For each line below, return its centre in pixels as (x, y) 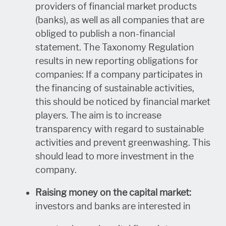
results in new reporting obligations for (117, 61)
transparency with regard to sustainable (120, 129)
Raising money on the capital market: (113, 192)
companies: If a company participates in (119, 74)
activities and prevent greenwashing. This (123, 143)
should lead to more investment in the (115, 156)
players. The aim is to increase (98, 115)
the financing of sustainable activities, (115, 88)
